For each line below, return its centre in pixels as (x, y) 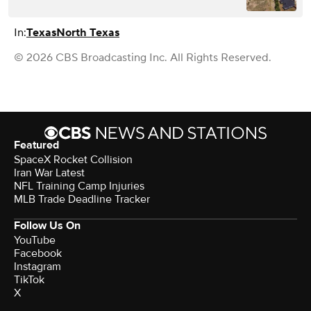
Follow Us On (47, 226)
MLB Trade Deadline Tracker (82, 200)
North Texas (88, 33)
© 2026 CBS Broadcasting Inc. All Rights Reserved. (143, 58)
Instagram (37, 267)
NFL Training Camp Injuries (79, 186)
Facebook (38, 254)
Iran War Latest (49, 173)
